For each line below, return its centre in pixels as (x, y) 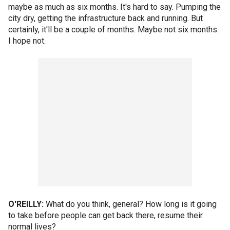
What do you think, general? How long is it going (130, 204)
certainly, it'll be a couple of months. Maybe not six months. (113, 30)
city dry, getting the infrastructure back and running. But (106, 18)
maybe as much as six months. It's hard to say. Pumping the (114, 7)
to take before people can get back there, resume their (106, 215)
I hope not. (27, 41)
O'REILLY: (26, 204)
